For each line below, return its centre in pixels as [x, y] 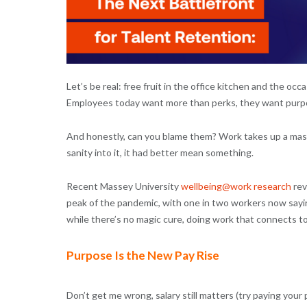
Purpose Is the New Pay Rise [143, 255]
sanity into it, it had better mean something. [160, 152]
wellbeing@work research [236, 186]
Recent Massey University [123, 186]
